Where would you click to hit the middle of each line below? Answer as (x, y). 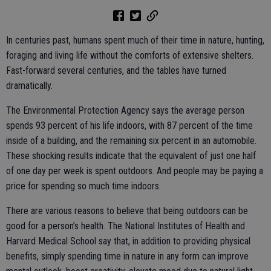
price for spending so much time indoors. (83, 186)
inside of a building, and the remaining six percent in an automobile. (131, 140)
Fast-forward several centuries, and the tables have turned (116, 70)
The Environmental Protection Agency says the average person (125, 110)
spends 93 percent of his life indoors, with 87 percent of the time (129, 125)
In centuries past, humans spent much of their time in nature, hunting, (135, 40)
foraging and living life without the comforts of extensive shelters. (130, 55)
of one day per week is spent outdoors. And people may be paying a (135, 171)
